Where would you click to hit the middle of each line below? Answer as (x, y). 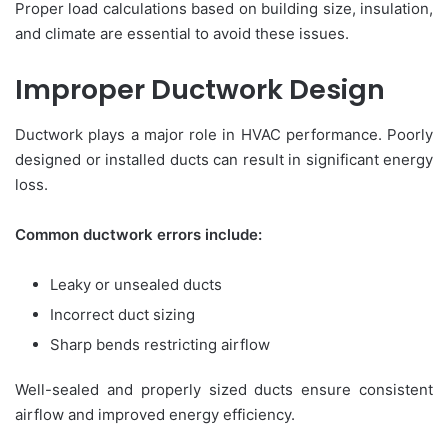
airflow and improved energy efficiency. (155, 414)
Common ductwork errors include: (138, 234)
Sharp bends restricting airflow (160, 344)
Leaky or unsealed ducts (136, 284)
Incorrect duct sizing (122, 314)
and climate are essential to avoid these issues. (182, 34)
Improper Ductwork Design (200, 90)
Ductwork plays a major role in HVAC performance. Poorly (224, 134)
